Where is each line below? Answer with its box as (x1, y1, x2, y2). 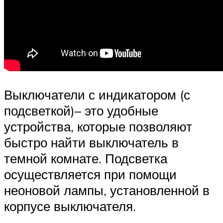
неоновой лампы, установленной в (4, 182, 210, 199)
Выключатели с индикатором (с (4, 87, 190, 103)
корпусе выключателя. (4, 198, 136, 215)
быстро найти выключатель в (4, 134, 179, 151)
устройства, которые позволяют (4, 118, 192, 135)
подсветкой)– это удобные (4, 103, 158, 119)
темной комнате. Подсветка (4, 150, 167, 167)
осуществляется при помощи (4, 166, 177, 183)
